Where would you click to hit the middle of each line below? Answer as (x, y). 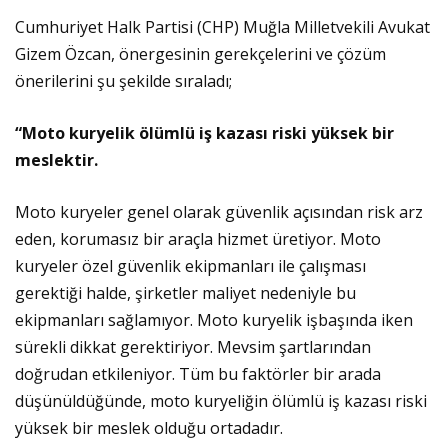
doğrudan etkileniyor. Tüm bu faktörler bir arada (198, 374)
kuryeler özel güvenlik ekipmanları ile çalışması (190, 266)
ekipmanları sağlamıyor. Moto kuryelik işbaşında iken (214, 320)
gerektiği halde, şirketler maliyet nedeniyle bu (185, 293)
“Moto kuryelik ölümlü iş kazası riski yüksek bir (204, 133)
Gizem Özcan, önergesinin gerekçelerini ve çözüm (200, 54)
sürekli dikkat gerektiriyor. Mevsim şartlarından (193, 347)
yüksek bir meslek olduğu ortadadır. (149, 428)
